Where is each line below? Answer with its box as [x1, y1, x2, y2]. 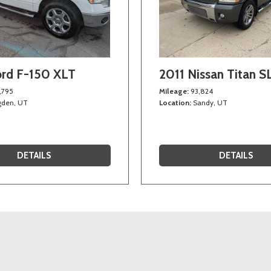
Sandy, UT [193, 97, 227, 107]
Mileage [159, 86, 187, 96]
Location [159, 97, 189, 107]
